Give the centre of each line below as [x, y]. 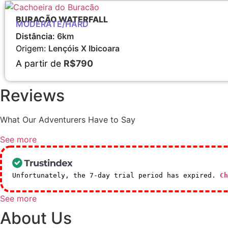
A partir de [40, 64]
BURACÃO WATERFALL [62, 20]
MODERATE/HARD [52, 24]
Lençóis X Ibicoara [84, 49]
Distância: [36, 36]
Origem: [32, 49]
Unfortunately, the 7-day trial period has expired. [116, 175]
